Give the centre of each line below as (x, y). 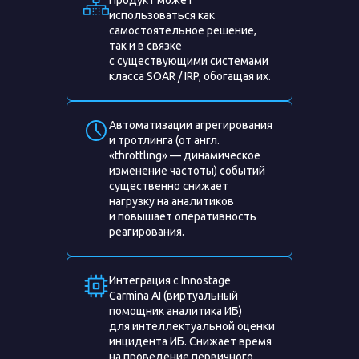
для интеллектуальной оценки (192, 326)
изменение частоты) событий (187, 171)
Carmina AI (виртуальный (173, 296)
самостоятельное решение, (183, 30)
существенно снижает (169, 186)
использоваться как (162, 15)
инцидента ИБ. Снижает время (190, 341)
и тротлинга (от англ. (164, 140)
